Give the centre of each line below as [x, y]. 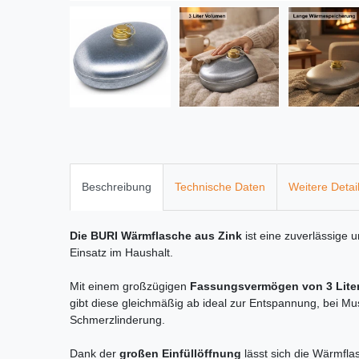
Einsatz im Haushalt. [121, 253]
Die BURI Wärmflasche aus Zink [156, 236]
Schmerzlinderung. [117, 320]
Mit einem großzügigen [130, 286]
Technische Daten [220, 187]
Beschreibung [117, 187]
